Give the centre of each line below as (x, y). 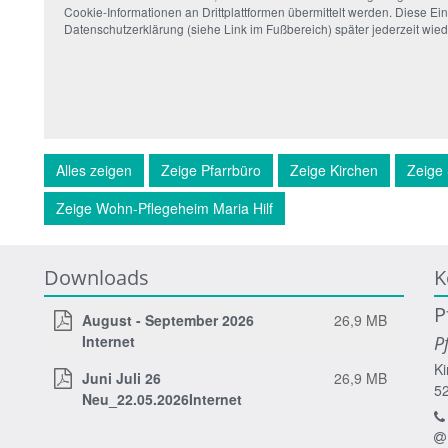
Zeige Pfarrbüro (211, 169)
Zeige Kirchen (334, 169)
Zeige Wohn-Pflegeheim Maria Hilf (164, 207)
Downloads (96, 277)
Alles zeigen (94, 169)
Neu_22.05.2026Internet (162, 398)
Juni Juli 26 (121, 377)
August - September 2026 (168, 319)
